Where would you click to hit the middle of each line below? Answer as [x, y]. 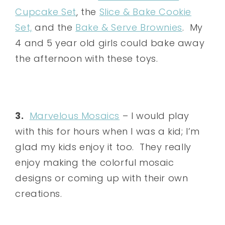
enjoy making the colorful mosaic [95, 162]
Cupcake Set [46, 12]
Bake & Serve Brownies [129, 27]
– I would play [155, 116]
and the [54, 27]
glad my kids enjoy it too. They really [103, 147]
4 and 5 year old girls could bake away [110, 43]
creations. [40, 193]
